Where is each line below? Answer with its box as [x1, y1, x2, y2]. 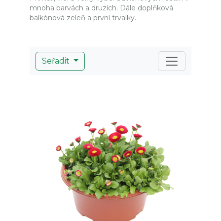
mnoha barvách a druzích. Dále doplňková [30, 3, 173, 12]
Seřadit [42, 56, 72, 66]
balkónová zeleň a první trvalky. [30, 13, 136, 22]
